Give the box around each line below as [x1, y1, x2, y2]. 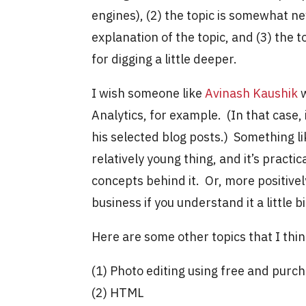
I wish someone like [92, 85, 206, 101]
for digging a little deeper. [92, 51, 240, 67]
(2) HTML [92, 284, 144, 301]
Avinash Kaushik [205, 85, 298, 101]
